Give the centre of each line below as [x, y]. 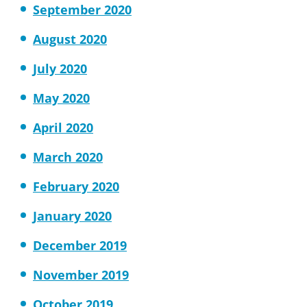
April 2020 [63, 127]
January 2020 [72, 216]
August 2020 [70, 39]
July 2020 [60, 69]
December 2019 [80, 245]
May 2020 [61, 98]
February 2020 [76, 186]
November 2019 [81, 275]
